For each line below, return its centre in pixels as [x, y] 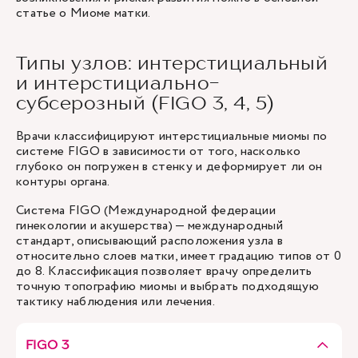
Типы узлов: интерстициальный [172, 63]
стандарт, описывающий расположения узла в [150, 241]
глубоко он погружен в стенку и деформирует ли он [169, 167]
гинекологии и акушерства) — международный [150, 226]
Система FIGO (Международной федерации [146, 211]
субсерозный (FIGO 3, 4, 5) [145, 103]
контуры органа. [63, 182]
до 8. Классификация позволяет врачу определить [164, 271]
